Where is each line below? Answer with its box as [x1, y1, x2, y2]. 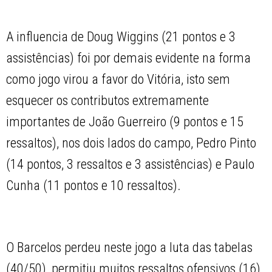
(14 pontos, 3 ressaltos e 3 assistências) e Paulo [6, 157, 255, 172]
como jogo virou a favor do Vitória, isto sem [6, 72, 231, 87]
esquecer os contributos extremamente [6, 93, 209, 109]
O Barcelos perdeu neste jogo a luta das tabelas [6, 240, 253, 256]
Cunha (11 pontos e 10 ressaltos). [6, 178, 182, 194]
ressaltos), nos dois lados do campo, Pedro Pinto [6, 135, 257, 151]
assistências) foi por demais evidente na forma [6, 50, 251, 66]
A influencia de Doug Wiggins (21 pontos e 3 [6, 29, 236, 45]
